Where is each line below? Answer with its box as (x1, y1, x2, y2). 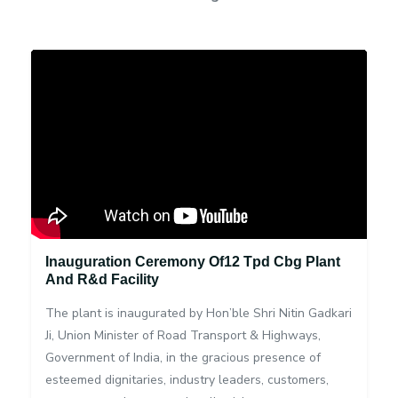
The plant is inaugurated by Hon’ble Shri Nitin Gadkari (45, 304, 352, 322)
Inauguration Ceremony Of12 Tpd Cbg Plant (45, 253, 340, 269)
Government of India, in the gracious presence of (45, 348, 321, 366)
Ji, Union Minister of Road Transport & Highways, (45, 326, 321, 344)
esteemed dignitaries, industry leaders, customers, (45, 370, 329, 388)
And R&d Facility (45, 271, 159, 287)
